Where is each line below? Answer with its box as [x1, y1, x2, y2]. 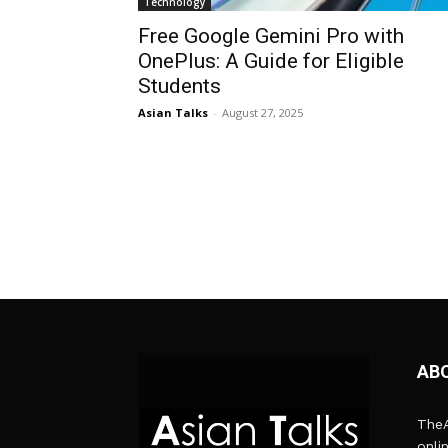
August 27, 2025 [222, 105, 303, 121]
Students [138, 74, 221, 99]
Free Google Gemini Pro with [138, 24, 404, 49]
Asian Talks [138, 105, 208, 121]
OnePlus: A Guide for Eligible [138, 49, 404, 74]
